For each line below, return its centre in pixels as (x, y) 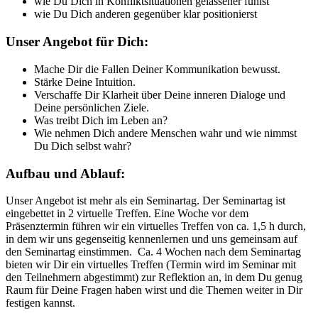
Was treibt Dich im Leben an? (101, 120)
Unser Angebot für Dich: (77, 42)
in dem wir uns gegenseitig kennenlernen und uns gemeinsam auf (152, 239)
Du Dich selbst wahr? (83, 146)
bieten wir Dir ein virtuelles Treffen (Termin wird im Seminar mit (151, 265)
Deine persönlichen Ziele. (92, 107)
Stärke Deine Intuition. (85, 82)
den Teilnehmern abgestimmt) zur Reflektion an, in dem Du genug (154, 278)
